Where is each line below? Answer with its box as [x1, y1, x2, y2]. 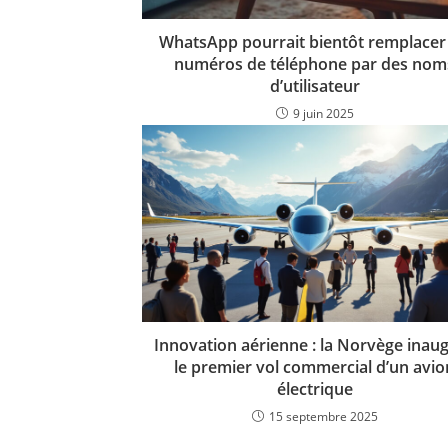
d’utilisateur [269, 75, 360, 98]
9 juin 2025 [292, 105, 354, 123]
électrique [276, 378, 353, 401]
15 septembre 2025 [268, 408, 378, 426]
